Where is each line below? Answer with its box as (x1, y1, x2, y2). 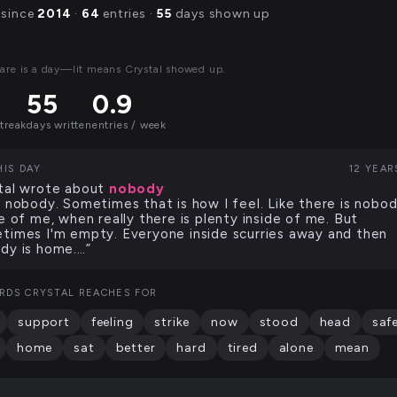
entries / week (91, 119, 167, 131)
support (18, 315, 70, 330)
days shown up (171, 6, 271, 21)
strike (154, 315, 191, 330)
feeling (90, 315, 134, 330)
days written (27, 119, 92, 131)
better (115, 340, 156, 355)
